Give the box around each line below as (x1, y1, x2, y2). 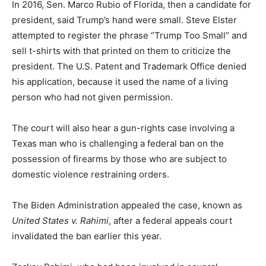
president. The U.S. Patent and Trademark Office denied (12, 61, 246, 72)
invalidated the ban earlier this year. (12, 230, 164, 242)
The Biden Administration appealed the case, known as (12, 199, 242, 211)
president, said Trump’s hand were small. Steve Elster (12, 14, 237, 26)
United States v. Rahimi (12, 215, 109, 226)
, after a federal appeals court (109, 215, 232, 226)
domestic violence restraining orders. (12, 169, 169, 180)
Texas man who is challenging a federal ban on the (12, 138, 224, 149)
